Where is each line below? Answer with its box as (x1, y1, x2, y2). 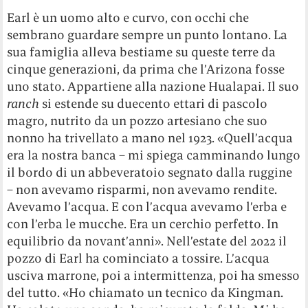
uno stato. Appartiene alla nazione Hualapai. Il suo (7, 78, 300, 95)
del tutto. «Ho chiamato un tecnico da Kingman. (7, 285, 284, 301)
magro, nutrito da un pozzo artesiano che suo (7, 113, 268, 129)
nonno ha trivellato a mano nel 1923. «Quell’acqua (7, 130, 294, 146)
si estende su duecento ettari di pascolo (39, 96, 268, 112)
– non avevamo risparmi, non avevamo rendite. (7, 181, 278, 198)
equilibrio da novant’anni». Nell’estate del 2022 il (7, 233, 287, 250)
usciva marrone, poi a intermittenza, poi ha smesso (7, 267, 300, 284)
